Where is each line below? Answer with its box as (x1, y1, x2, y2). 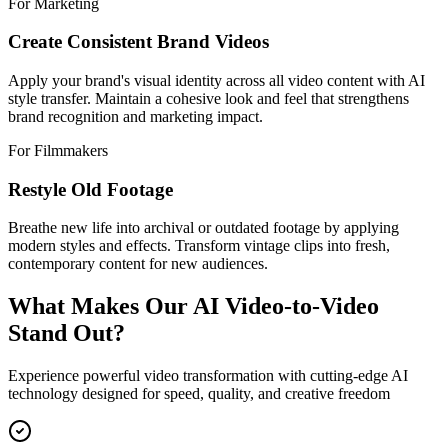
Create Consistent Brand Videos (8, 31, 269, 53)
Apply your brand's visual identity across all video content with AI (8, 72, 425, 89)
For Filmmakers (8, 142, 108, 159)
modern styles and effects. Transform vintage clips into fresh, (8, 237, 390, 255)
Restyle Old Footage (8, 178, 173, 200)
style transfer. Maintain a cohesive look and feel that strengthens (8, 90, 409, 107)
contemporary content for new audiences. (8, 255, 268, 273)
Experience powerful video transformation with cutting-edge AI (8, 367, 408, 385)
